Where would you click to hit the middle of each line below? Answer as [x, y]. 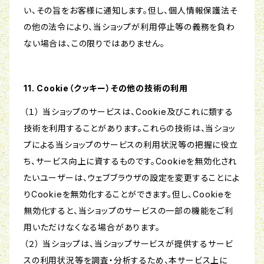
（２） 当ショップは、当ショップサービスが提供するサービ [128, 244]
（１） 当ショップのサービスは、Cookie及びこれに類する [128, 112]
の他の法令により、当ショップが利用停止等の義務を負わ [129, 27]
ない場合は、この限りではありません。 [94, 44]
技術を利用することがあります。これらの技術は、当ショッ [130, 128]
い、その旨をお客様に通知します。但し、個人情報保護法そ [131, 11]
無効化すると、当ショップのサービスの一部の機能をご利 [128, 211]
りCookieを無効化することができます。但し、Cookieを [128, 194]
